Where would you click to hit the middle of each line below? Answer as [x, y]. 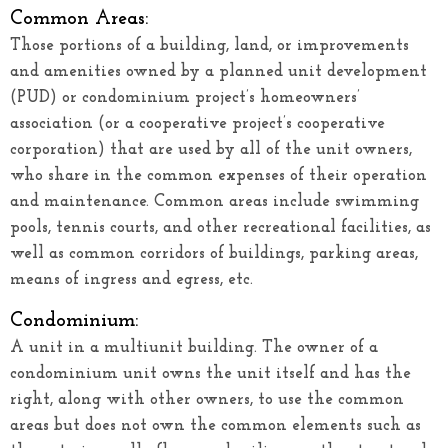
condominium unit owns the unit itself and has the [210, 373]
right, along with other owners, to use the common [207, 399]
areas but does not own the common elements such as [215, 425]
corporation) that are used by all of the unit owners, [211, 149]
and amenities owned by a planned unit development [218, 71]
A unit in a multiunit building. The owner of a [194, 347]
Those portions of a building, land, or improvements [209, 45]
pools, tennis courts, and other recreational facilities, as [220, 227]
